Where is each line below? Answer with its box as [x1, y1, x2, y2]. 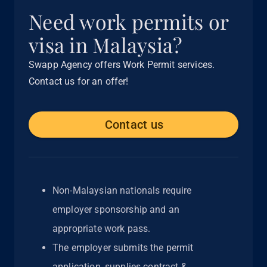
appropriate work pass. [52, 223, 151, 235]
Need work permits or [29, 8, 228, 36]
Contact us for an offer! [29, 76, 129, 88]
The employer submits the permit [52, 242, 194, 254]
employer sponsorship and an [52, 204, 180, 216]
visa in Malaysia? [29, 31, 183, 59]
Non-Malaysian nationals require [52, 185, 192, 197]
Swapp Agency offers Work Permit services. [29, 59, 215, 71]
